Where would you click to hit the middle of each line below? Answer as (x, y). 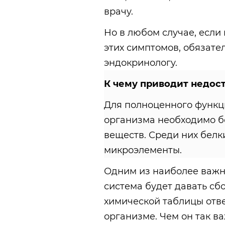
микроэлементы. (143, 150)
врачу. (119, 12)
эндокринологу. (141, 63)
